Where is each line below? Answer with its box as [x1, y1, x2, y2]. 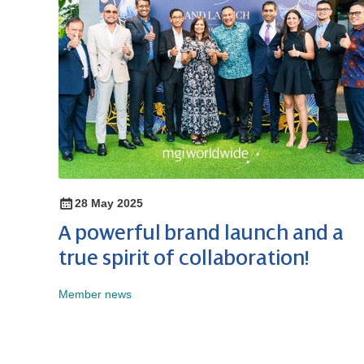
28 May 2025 [75, 197, 143, 210]
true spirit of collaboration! [58, 247, 309, 271]
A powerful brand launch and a [58, 222, 344, 245]
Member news [58, 288, 132, 301]
